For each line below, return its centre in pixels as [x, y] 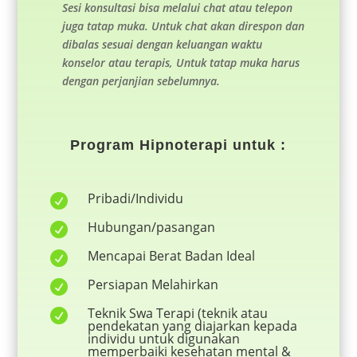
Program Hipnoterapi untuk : [178, 145]
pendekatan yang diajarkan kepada [192, 326]
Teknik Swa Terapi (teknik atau [177, 314]
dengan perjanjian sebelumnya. [141, 81]
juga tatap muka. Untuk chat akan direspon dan [183, 26]
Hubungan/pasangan [151, 228]
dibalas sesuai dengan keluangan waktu [162, 45]
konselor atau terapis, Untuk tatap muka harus [180, 63]
